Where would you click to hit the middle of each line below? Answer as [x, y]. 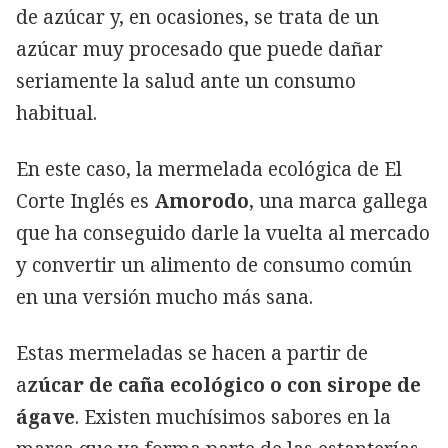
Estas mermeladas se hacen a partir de [192, 352]
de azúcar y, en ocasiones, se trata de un [197, 16]
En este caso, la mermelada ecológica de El [209, 168]
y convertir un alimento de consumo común [214, 264]
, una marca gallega [338, 200]
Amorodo [201, 200]
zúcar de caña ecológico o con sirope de [224, 384]
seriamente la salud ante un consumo [186, 80]
